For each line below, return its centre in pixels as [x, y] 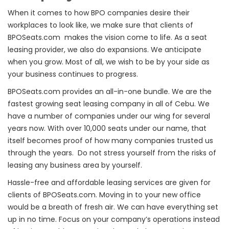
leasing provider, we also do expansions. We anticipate [105, 50]
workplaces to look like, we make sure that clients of [100, 25]
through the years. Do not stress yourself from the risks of [112, 153]
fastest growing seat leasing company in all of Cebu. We [109, 104]
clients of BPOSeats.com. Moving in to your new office [104, 195]
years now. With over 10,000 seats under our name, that [107, 128]
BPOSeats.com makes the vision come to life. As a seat [107, 37]
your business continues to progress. [73, 74]
